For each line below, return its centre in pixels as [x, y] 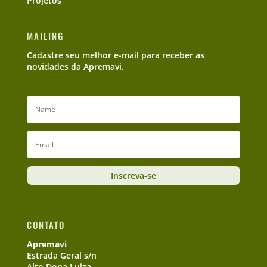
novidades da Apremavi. [75, 66]
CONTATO [46, 225]
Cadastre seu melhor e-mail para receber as [115, 55]
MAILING [45, 35]
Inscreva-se [133, 176]
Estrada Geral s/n [61, 256]
